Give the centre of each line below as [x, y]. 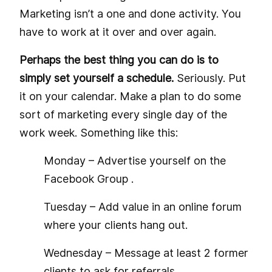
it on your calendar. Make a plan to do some [130, 96]
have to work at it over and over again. [118, 32]
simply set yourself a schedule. [97, 78]
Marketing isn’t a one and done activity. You [130, 13]
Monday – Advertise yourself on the [135, 160]
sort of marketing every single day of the [123, 114]
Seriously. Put [210, 78]
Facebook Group [87, 178]
